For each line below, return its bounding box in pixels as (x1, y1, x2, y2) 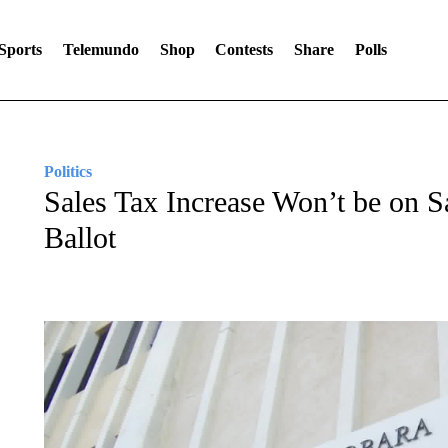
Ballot (43, 221, 116, 254)
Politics (43, 163, 92, 180)
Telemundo (62, 41, 139, 58)
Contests (215, 41, 274, 58)
